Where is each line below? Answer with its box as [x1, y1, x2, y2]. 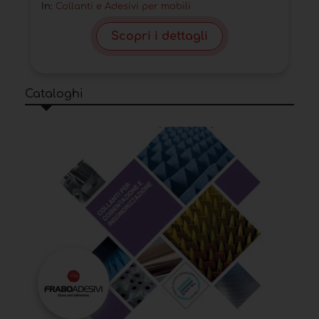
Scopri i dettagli [111, 30, 208, 43]
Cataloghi [25, 88, 83, 101]
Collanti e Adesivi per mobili [56, 1, 191, 12]
